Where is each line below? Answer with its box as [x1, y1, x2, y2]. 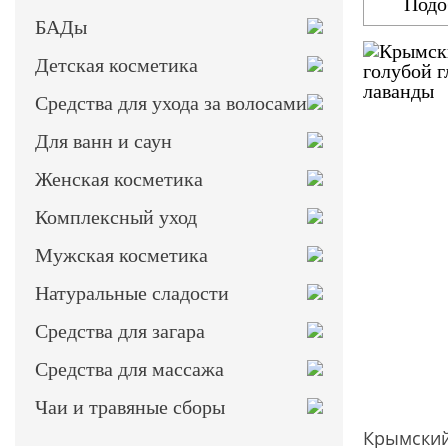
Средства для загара [35, 320, 205, 342]
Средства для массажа [35, 358, 224, 380]
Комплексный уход [35, 206, 197, 228]
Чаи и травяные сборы [35, 396, 225, 418]
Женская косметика [35, 168, 203, 190]
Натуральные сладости [35, 282, 229, 304]
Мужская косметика [35, 244, 208, 266]
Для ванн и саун [35, 130, 172, 152]
